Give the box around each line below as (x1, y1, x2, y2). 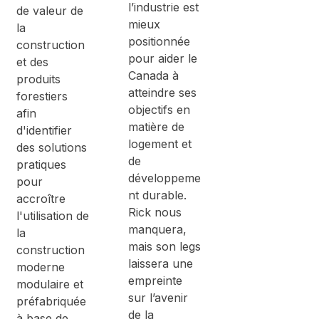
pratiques (16, 157, 66, 172)
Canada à (127, 68, 179, 83)
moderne (16, 259, 65, 274)
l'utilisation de (16, 208, 89, 223)
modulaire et (16, 276, 83, 291)
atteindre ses (127, 85, 197, 100)
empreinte (127, 273, 182, 288)
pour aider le (127, 51, 197, 66)
